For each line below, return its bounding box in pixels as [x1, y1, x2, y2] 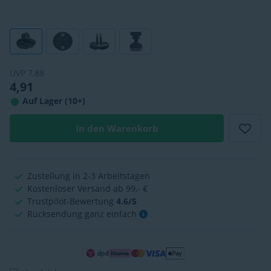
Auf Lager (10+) [65, 95, 85, 107]
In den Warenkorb [75, 122, 158, 135]
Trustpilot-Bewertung [27, 195, 117, 207]
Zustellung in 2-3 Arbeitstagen [27, 170, 151, 182]
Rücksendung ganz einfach [27, 208, 140, 220]
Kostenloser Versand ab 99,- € [27, 183, 148, 195]
